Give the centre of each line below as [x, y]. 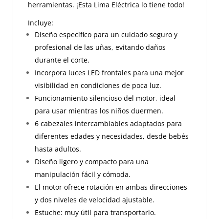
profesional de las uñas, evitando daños [100, 47]
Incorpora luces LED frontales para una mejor [109, 73]
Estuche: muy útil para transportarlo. [95, 212]
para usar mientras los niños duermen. [99, 111]
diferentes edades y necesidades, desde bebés [112, 136]
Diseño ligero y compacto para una [92, 162]
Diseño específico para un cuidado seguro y [106, 34]
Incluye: [41, 23]
